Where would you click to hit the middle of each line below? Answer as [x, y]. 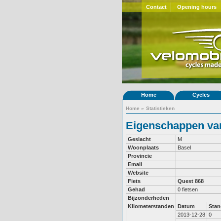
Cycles [201, 95]
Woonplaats [143, 147]
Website [138, 173]
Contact [156, 7]
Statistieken [160, 108]
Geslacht [139, 139]
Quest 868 [191, 181]
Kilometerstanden [151, 206]
